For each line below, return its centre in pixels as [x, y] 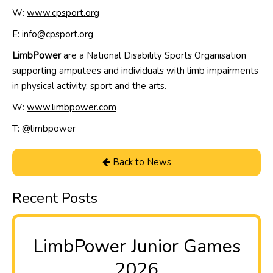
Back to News [140, 162]
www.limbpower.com [72, 108]
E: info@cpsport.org [53, 34]
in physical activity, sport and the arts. [89, 86]
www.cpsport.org [63, 13]
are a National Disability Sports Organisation [155, 56]
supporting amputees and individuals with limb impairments [135, 71]
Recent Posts [55, 198]
